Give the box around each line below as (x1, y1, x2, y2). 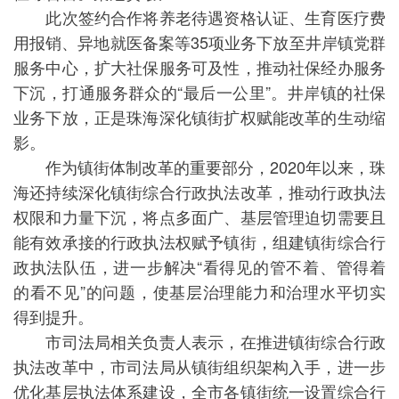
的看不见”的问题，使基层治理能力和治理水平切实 (13, 280, 386, 303)
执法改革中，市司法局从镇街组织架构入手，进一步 (13, 354, 386, 378)
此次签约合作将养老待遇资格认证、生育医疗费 (13, 5, 386, 28)
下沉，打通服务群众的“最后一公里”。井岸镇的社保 (13, 80, 386, 103)
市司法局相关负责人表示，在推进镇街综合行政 (13, 330, 386, 353)
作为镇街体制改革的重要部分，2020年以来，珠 (13, 155, 386, 178)
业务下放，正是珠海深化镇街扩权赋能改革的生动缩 (13, 105, 386, 128)
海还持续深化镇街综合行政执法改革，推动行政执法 (13, 180, 386, 203)
